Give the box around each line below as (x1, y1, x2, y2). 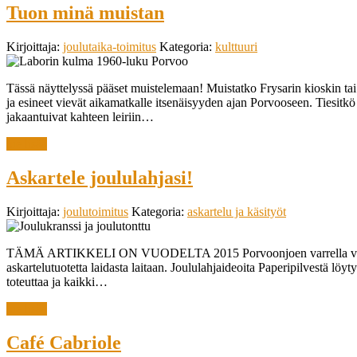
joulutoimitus (63, 204, 128, 218)
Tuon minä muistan (6, 2, 164, 24)
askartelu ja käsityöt (187, 204, 286, 218)
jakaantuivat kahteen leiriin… (6, 110, 154, 124)
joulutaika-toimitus (63, 40, 156, 54)
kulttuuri (215, 40, 257, 54)
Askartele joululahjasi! (6, 167, 193, 189)
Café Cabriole (6, 331, 121, 353)
